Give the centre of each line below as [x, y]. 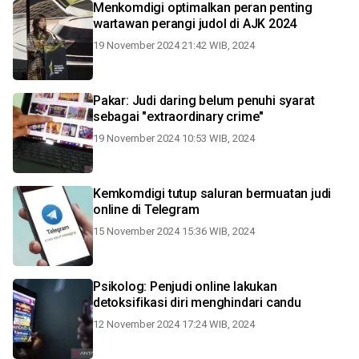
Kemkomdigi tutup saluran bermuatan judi [212, 194]
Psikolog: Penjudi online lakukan [185, 286]
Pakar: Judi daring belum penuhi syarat [204, 101]
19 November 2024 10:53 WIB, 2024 [174, 138]
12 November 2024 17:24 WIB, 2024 [174, 324]
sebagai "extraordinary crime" [179, 117]
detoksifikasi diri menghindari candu [197, 303]
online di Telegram [146, 210]
